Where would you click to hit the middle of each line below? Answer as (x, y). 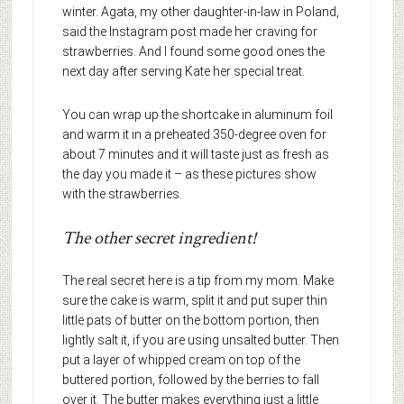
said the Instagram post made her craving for (189, 31)
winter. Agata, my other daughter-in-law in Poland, (200, 11)
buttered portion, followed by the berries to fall (190, 379)
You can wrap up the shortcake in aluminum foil (197, 114)
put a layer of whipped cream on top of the (181, 359)
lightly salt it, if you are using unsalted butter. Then (200, 340)
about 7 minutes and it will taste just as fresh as (195, 154)
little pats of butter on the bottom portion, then (190, 320)
